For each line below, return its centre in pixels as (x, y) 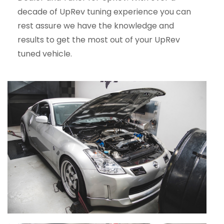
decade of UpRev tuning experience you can (104, 11)
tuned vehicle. (45, 53)
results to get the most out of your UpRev (99, 39)
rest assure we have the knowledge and (96, 25)
